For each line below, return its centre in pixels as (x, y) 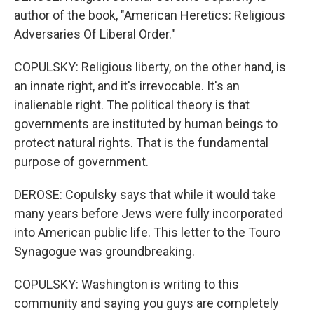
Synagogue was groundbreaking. (104, 251)
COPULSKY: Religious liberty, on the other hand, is (150, 67)
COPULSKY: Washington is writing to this (127, 284)
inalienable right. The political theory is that (132, 105)
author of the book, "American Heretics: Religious (150, 15)
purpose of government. (81, 162)
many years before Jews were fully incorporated (149, 213)
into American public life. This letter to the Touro (147, 232)
